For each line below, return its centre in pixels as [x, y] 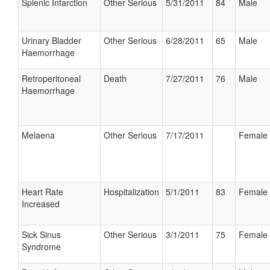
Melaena [38, 135]
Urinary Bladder [52, 40]
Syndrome [41, 246]
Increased [41, 204]
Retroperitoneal [51, 78]
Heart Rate [42, 192]
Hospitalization [131, 192]
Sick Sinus [41, 234]
